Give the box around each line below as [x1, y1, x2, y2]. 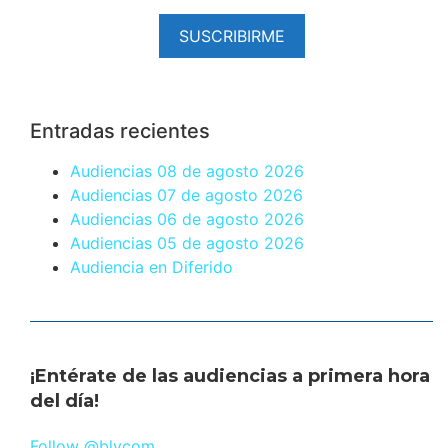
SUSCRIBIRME [178, 26, 285, 47]
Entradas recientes [30, 119, 210, 144]
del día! [30, 390, 99, 413]
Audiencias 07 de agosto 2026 [70, 185, 303, 206]
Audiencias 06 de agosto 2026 [70, 209, 304, 230]
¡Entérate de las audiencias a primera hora [30, 365, 430, 388]
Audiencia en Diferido [70, 257, 233, 278]
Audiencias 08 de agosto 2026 [70, 161, 304, 182]
